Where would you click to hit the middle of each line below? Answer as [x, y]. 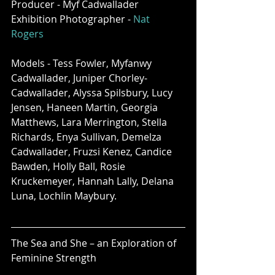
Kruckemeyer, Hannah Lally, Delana [94, 181]
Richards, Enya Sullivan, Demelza [87, 137]
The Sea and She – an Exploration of [95, 243]
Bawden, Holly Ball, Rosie [69, 166]
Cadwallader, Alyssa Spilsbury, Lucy [93, 92]
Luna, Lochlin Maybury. [65, 196]
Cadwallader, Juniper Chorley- [79, 78]
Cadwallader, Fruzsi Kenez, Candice [93, 151]
